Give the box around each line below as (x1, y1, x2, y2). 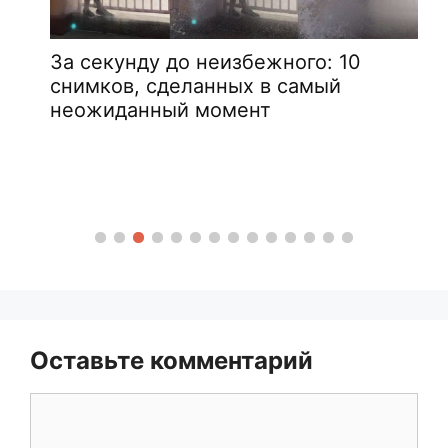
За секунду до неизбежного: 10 (50, 50, 361, 75)
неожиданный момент (50, 98, 271, 123)
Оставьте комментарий (30, 345, 313, 375)
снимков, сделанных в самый (50, 74, 341, 99)
